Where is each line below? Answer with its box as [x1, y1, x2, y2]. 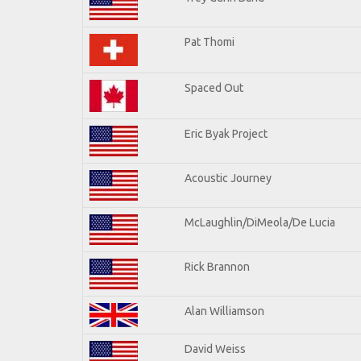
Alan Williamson [185, 304, 264, 317]
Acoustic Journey [185, 171, 272, 185]
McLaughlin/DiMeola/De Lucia [185, 215, 335, 229]
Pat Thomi [185, 35, 234, 48]
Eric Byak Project [185, 127, 268, 140]
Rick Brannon [185, 259, 250, 273]
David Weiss [185, 342, 246, 355]
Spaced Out [185, 81, 243, 94]
